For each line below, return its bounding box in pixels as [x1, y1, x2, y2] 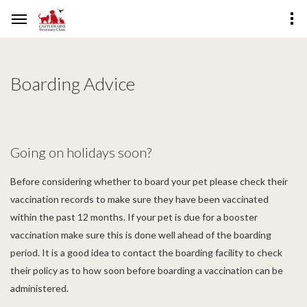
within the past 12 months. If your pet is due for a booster [10, 211, 258, 223]
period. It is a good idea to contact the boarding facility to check [10, 247, 282, 258]
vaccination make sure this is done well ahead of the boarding [10, 229, 271, 241]
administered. [10, 282, 69, 294]
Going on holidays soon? [10, 144, 151, 160]
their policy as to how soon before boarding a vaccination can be [10, 265, 283, 276]
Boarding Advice [10, 73, 135, 95]
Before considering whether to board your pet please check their [10, 175, 288, 187]
